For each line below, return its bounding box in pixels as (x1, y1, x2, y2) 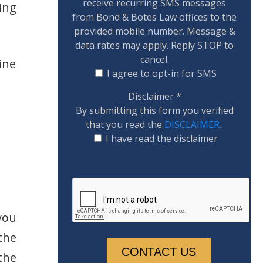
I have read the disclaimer (105, 132, 218, 145)
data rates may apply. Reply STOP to (75, 39, 234, 52)
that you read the (86, 118, 164, 131)
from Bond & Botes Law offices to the (72, 11, 237, 23)
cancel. (140, 53, 169, 66)
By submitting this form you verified (75, 104, 234, 117)
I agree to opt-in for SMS (106, 67, 217, 80)
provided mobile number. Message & (73, 25, 235, 38)
